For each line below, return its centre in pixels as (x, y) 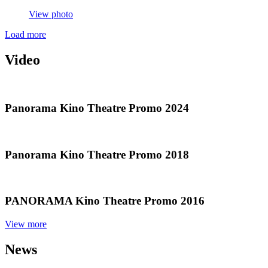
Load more (25, 34)
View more (26, 224)
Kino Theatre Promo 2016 (140, 201)
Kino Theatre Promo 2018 (124, 154)
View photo (51, 14)
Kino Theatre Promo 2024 (124, 108)
